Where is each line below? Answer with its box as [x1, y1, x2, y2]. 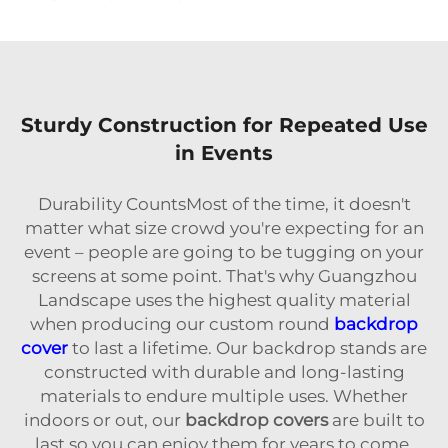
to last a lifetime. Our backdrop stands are [68, 337, 427, 358]
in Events [175, 140, 273, 165]
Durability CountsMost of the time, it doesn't [37, 193, 411, 214]
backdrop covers [184, 409, 328, 430]
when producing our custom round [30, 313, 334, 334]
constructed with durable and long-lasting [43, 361, 405, 382]
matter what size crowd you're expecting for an [24, 217, 424, 238]
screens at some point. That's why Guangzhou [31, 265, 417, 286]
